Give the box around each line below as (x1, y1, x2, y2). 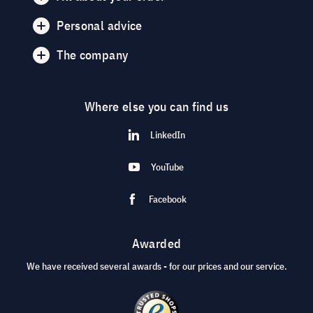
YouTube (151, 161, 184, 173)
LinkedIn (150, 129, 185, 141)
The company (57, 47, 129, 63)
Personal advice (57, 17, 143, 34)
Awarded (131, 235, 182, 252)
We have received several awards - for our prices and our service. (26, 260, 287, 272)
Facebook (148, 193, 187, 205)
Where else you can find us (84, 99, 229, 115)
